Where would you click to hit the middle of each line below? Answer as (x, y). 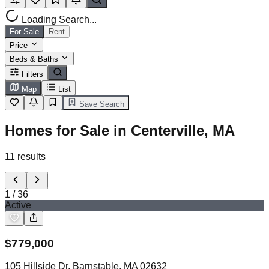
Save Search (101, 104)
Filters (32, 74)
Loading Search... (58, 20)
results (32, 156)
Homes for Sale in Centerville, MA (120, 130)
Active (18, 205)
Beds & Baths (35, 59)
